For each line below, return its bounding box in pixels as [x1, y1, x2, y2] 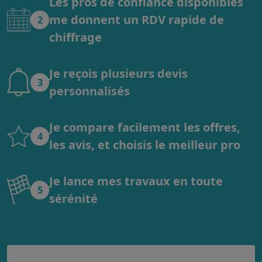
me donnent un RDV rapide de [49, 11, 224, 27]
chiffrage [49, 29, 102, 45]
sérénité [49, 190, 98, 206]
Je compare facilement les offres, [49, 119, 240, 135]
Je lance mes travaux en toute [49, 173, 223, 189]
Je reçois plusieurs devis [49, 65, 188, 81]
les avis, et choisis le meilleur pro [49, 136, 240, 153]
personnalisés [49, 82, 130, 99]
